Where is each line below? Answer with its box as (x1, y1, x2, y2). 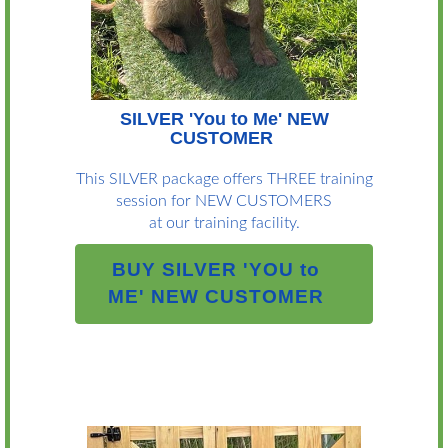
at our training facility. (148, 214, 300, 231)
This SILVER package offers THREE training (75, 170, 373, 187)
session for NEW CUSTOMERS (116, 192, 332, 209)
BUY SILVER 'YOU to (112, 258, 320, 280)
